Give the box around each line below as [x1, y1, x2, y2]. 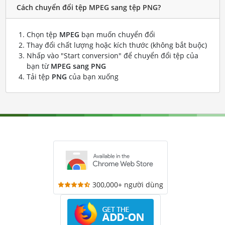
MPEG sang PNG [50, 61, 106, 71]
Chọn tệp [26, 29, 59, 39]
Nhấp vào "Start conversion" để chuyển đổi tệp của [26, 50, 198, 60]
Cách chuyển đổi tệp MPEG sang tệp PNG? [16, 3, 161, 13]
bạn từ [26, 61, 51, 71]
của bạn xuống [66, 71, 119, 81]
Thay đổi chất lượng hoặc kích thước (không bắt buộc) [26, 40, 207, 50]
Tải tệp [26, 71, 52, 81]
